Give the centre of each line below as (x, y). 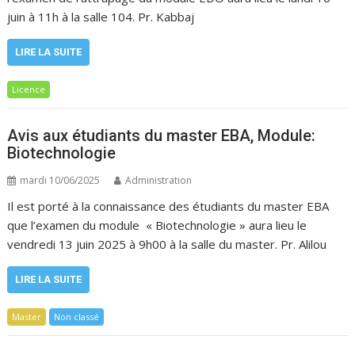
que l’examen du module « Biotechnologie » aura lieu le (157, 225)
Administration (159, 180)
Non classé (77, 316)
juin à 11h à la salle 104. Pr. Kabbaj (101, 17)
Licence (29, 89)
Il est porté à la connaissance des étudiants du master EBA (168, 206)
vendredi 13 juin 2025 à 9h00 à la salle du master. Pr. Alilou (167, 244)
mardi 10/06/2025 (60, 180)
